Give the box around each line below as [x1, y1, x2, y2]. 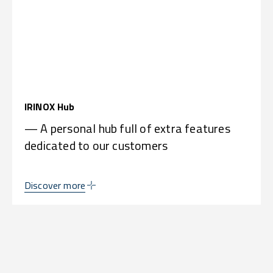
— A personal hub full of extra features [24, 118, 230, 138]
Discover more [24, 177, 86, 193]
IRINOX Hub [24, 99, 75, 114]
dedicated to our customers [24, 135, 168, 155]
